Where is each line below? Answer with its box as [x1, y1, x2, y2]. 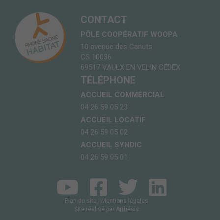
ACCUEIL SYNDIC [81, 140, 142, 150]
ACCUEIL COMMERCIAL [81, 90, 165, 100]
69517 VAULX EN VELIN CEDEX [81, 63, 181, 72]
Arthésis [115, 206, 139, 213]
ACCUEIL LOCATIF [81, 115, 146, 125]
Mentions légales [101, 197, 148, 205]
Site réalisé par [74, 206, 116, 213]
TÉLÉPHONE [81, 74, 136, 86]
